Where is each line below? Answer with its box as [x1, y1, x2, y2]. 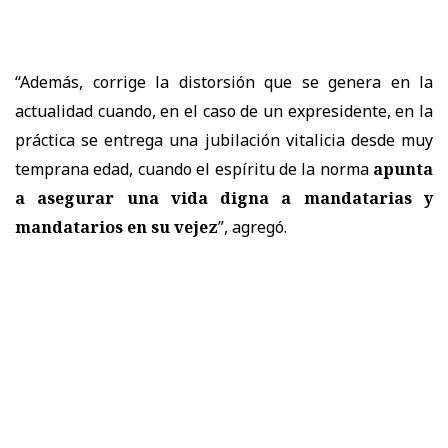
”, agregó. [218, 216, 287, 239]
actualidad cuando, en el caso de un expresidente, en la [15, 100, 433, 123]
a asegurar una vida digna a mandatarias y [15, 187, 433, 210]
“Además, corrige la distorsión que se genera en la [15, 71, 433, 94]
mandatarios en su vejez [15, 216, 218, 239]
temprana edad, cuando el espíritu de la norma [15, 158, 369, 181]
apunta [368, 158, 433, 181]
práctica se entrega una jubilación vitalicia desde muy [15, 129, 433, 152]
